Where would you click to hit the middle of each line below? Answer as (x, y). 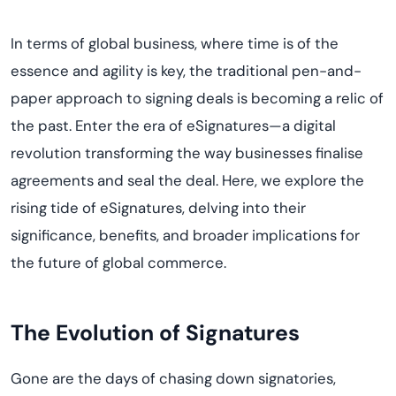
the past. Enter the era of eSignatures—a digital (173, 126)
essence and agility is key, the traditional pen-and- (186, 71)
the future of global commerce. (118, 263)
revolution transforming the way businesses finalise (187, 153)
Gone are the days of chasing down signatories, (173, 378)
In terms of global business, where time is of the (175, 43)
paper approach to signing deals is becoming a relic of (197, 98)
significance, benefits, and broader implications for (185, 235)
